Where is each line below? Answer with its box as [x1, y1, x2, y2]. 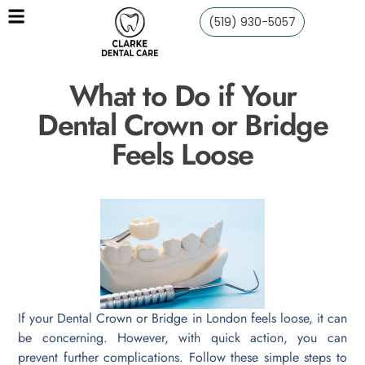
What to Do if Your [68, 74, 297, 118]
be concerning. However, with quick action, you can [18, 328, 347, 347]
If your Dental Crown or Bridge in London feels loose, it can [18, 308, 347, 328]
